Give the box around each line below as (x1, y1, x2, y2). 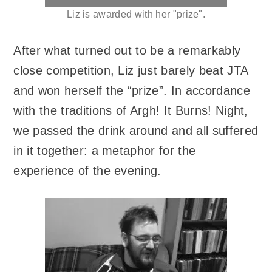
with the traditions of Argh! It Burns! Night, (13, 104, 248, 118)
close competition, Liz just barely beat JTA (13, 64, 248, 78)
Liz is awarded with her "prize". (66, 9, 206, 20)
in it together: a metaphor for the (13, 144, 196, 158)
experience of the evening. (13, 164, 161, 178)
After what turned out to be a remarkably (13, 44, 241, 58)
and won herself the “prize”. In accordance (13, 84, 250, 98)
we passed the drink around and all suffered (13, 124, 259, 138)
